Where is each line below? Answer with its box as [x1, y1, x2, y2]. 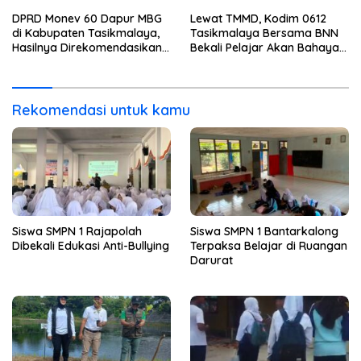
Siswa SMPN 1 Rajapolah [12, 224, 142, 239]
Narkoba [190, 54, 239, 69]
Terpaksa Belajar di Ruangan [190, 239, 347, 254]
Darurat [190, 253, 233, 268]
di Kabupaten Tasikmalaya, [12, 25, 160, 40]
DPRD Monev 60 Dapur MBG [12, 10, 162, 26]
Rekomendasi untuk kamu [12, 100, 190, 119]
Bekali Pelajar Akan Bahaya [190, 39, 339, 55]
